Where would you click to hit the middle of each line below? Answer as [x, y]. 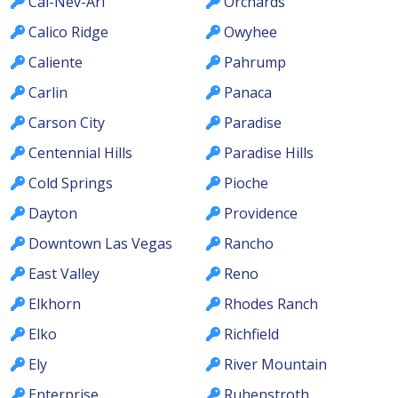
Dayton [53, 214]
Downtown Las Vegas [100, 244]
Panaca [248, 93]
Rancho [249, 244]
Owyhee [251, 32]
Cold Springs [71, 183]
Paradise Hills [269, 153]
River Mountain [275, 365]
